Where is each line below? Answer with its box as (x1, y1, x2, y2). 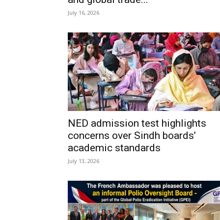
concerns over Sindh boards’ (68, 130, 196, 141)
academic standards (68, 142, 161, 154)
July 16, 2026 (68, 9, 99, 16)
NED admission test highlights (68, 117, 206, 129)
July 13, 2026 (68, 157, 99, 165)
